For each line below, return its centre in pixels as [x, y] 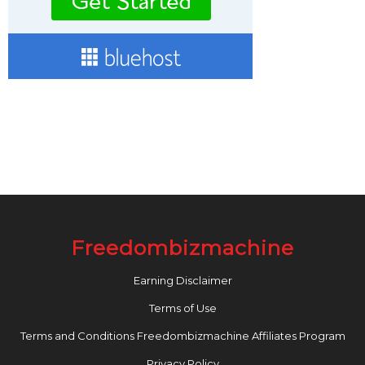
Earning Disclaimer [182, 281]
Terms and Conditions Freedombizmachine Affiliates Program [182, 336]
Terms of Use [182, 308]
